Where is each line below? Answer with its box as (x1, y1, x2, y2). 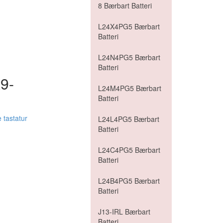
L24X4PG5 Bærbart (98, 21, 160, 31)
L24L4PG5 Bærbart (98, 114, 159, 124)
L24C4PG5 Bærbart (98, 145, 160, 155)
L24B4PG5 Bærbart (98, 176, 160, 186)
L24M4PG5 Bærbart (98, 83, 161, 93)
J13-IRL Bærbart (98, 207, 150, 217)
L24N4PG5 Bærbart (98, 52, 160, 62)
